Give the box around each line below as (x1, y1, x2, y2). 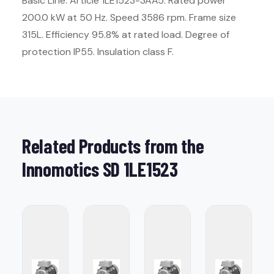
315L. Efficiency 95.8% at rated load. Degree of (22, 28, 229, 41)
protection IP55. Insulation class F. (22, 45, 174, 58)
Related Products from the (22, 134, 204, 157)
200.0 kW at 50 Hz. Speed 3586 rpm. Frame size (22, 11, 236, 24)
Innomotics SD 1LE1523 (22, 157, 178, 180)
